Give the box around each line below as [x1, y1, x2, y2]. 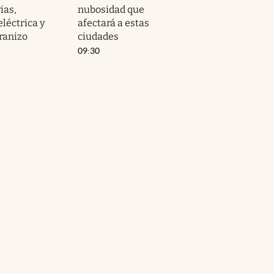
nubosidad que [78, 3, 145, 15]
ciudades [78, 30, 119, 42]
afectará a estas [78, 17, 150, 29]
